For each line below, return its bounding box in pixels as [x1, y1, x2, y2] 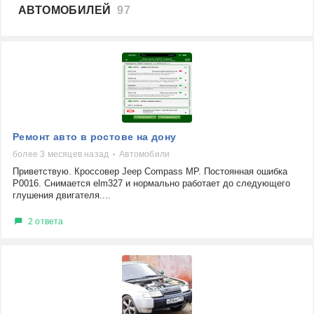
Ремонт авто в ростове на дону [13, 131, 177, 142]
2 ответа [28, 216, 64, 226]
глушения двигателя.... [13, 190, 111, 200]
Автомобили [119, 149, 170, 159]
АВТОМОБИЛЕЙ [18, 4, 118, 16]
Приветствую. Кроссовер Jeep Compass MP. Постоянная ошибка [13, 166, 287, 177]
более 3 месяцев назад [13, 149, 109, 159]
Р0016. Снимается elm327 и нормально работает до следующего [13, 178, 290, 189]
